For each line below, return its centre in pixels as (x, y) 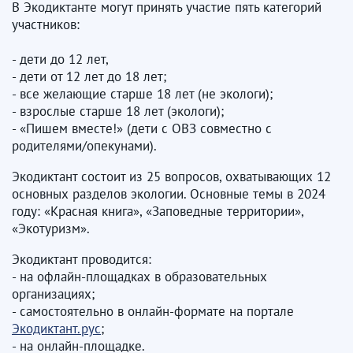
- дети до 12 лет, (60, 59)
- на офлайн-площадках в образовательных (139, 277)
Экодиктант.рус (56, 329)
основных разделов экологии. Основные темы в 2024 (169, 194)
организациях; (53, 294)
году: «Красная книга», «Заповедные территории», (158, 211)
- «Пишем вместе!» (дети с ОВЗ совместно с (142, 128)
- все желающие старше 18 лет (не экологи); (142, 94)
